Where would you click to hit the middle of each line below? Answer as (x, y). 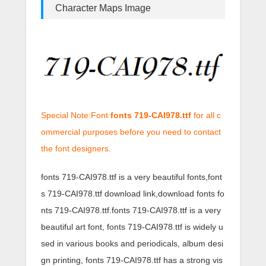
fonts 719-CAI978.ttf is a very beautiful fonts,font (132, 177)
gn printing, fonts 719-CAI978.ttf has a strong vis (132, 260)
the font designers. (76, 148)
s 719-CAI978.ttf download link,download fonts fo (133, 193)
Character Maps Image (103, 8)
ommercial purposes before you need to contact (131, 132)
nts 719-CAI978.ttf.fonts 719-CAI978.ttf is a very (131, 210)
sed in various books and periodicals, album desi (132, 243)
